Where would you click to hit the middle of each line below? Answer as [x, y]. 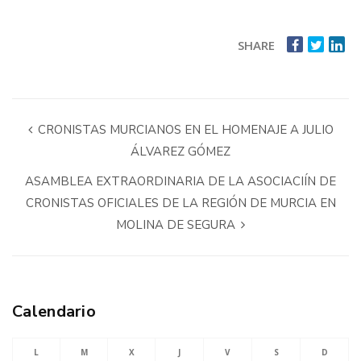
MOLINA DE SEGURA [177, 225]
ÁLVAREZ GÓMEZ [180, 152]
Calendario [54, 312]
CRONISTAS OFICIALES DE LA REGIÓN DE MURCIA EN [180, 203]
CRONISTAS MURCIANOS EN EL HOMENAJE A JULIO [184, 130]
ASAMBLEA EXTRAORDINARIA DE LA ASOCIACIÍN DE [180, 182]
